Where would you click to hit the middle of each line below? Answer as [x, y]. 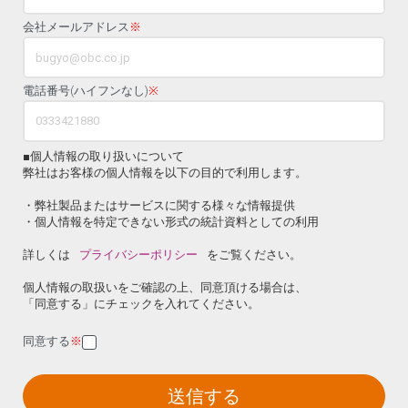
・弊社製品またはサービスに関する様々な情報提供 [165, 205]
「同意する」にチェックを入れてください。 [141, 303]
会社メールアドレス [76, 27]
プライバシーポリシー [138, 254]
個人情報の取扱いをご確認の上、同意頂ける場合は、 [165, 287]
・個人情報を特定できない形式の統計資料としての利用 [177, 221]
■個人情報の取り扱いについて [103, 156]
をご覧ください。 [254, 254]
